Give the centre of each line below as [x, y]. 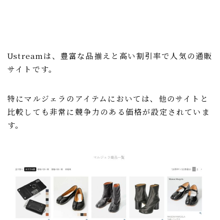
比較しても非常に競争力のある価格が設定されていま [109, 111]
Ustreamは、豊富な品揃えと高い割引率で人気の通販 [110, 55]
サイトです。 [32, 69]
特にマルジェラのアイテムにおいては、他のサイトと [108, 98]
